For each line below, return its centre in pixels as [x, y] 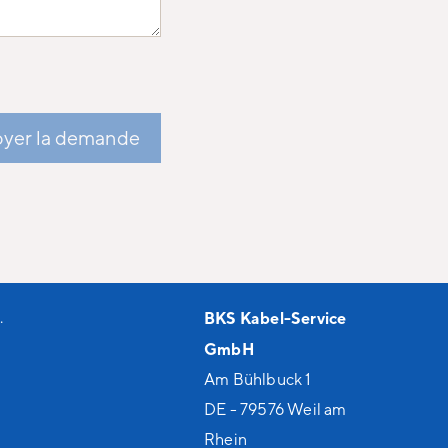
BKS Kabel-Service [275, 317]
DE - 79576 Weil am [275, 409]
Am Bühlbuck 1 [257, 379]
